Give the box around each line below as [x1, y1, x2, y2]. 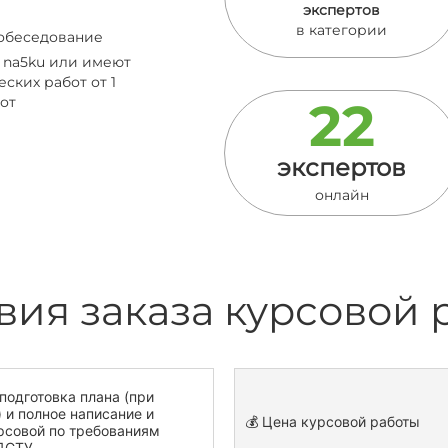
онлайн [314, 186, 369, 204]
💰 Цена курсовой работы [245, 413, 420, 430]
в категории [296, 21, 387, 39]
